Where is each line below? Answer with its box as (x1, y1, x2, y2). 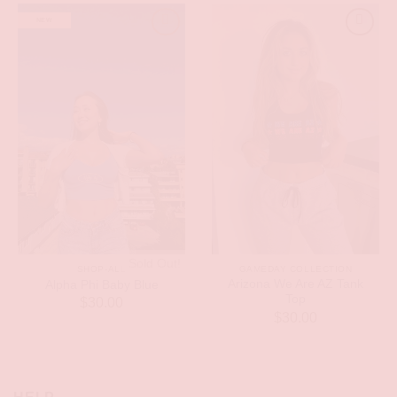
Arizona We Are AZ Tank (228, 277, 363, 292)
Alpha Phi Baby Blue (44, 278, 159, 292)
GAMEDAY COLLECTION (238, 263, 353, 274)
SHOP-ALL (76, 263, 127, 274)
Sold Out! (128, 257, 181, 271)
